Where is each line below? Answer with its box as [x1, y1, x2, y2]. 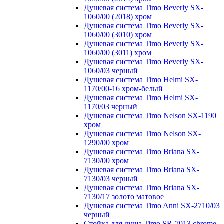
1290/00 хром [84, 138, 129, 147]
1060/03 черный [84, 66, 138, 75]
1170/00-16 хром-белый [84, 84, 163, 93]
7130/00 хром [84, 156, 129, 165]
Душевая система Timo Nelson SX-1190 [84, 111, 216, 120]
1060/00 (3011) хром [84, 48, 151, 57]
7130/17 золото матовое [84, 192, 164, 201]
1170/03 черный [84, 102, 137, 111]
